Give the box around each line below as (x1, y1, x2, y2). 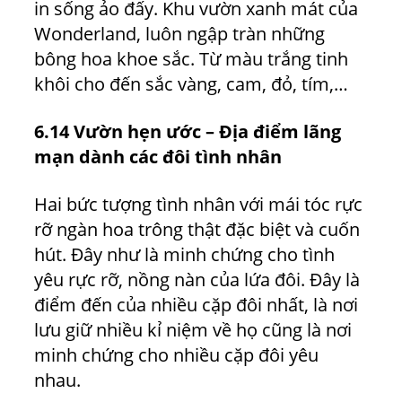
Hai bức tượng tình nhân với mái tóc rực (34, 191, 363, 216)
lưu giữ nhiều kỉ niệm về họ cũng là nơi (34, 317, 352, 342)
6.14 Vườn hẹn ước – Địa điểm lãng (34, 118, 341, 144)
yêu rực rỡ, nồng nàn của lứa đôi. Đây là (34, 267, 360, 292)
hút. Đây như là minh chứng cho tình (34, 241, 335, 267)
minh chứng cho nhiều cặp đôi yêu (34, 342, 319, 367)
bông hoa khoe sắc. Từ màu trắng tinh (34, 46, 348, 71)
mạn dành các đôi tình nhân (34, 144, 286, 169)
